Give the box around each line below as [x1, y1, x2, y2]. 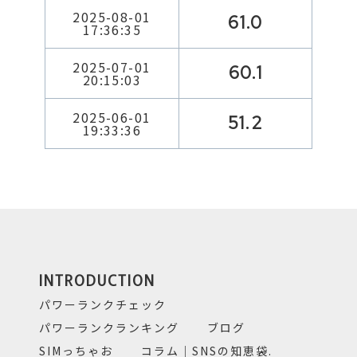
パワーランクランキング [39, 320, 180, 335]
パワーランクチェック [39, 296, 167, 312]
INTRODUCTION [39, 269, 156, 290]
